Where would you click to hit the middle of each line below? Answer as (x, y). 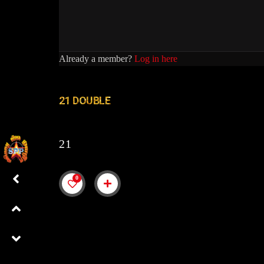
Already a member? (97, 59)
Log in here (156, 59)
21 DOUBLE (85, 101)
